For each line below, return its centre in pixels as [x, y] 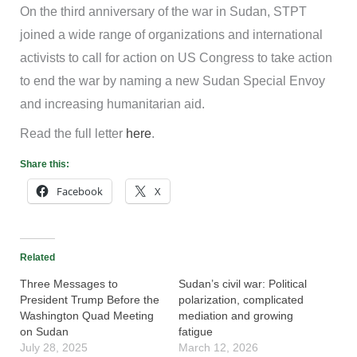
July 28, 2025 [53, 348]
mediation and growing [236, 316]
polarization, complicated [241, 300]
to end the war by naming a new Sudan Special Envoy [172, 81]
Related [37, 258]
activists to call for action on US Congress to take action [176, 58]
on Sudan [44, 332]
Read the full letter [73, 134]
